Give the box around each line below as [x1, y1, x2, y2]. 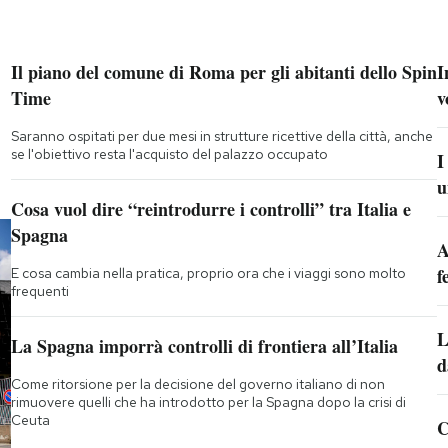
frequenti [10, 281, 69, 300]
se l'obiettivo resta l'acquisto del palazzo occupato [10, 144, 328, 163]
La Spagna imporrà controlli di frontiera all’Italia [10, 332, 398, 359]
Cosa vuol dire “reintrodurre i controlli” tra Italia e [10, 195, 411, 222]
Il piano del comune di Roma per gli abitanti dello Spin [10, 58, 437, 85]
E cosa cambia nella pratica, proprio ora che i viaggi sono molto [10, 263, 406, 282]
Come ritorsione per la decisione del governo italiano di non [10, 374, 385, 393]
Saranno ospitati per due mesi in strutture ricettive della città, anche [10, 126, 433, 145]
